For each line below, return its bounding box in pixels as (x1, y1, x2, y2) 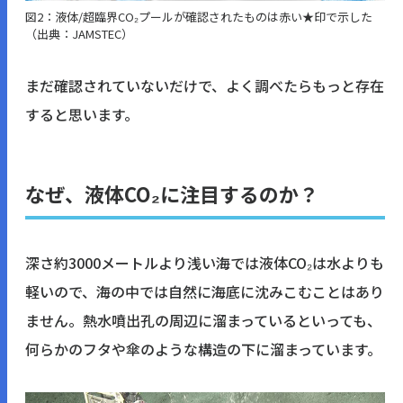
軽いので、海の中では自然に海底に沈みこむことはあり (25, 281, 384, 303)
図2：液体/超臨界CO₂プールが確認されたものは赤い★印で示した (25, 8, 372, 26)
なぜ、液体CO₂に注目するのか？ (25, 179, 318, 209)
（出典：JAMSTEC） (25, 25, 133, 43)
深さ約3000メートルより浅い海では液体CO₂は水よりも (25, 252, 384, 274)
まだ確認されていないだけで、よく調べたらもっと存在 (25, 75, 384, 97)
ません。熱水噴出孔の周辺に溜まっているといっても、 (25, 309, 381, 332)
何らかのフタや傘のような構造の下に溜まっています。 (25, 338, 381, 361)
